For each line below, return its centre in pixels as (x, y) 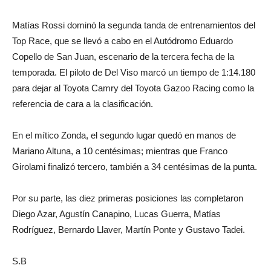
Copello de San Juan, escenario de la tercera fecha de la (123, 57)
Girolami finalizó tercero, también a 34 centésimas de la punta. (135, 167)
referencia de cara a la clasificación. (83, 104)
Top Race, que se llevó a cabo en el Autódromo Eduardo (122, 41)
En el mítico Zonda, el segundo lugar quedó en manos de (124, 135)
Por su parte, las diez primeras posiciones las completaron (128, 198)
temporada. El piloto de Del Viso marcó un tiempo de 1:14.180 (134, 72)
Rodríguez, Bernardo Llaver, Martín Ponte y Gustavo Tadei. (129, 230)
